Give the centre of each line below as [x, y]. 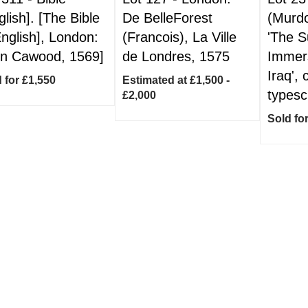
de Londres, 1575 [176, 56]
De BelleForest [168, 18]
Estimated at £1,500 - [176, 80]
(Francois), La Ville [180, 37]
